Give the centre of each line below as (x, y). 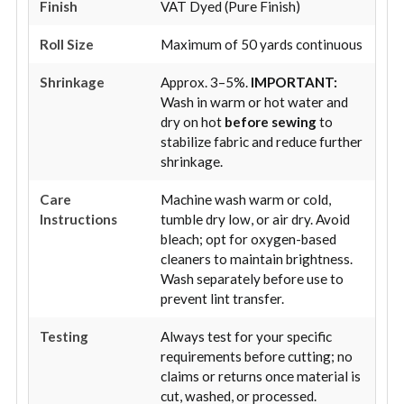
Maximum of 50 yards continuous (262, 44)
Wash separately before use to (252, 278)
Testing (64, 336)
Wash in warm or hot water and (254, 101)
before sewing (271, 121)
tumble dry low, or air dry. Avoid (255, 219)
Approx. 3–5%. (206, 82)
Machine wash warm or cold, (246, 199)
